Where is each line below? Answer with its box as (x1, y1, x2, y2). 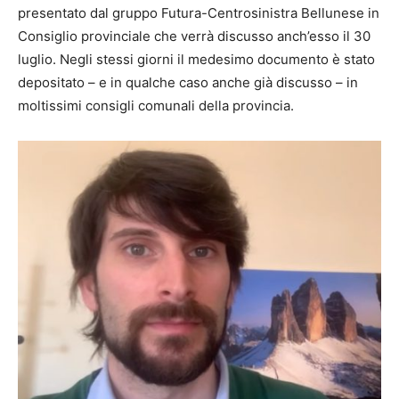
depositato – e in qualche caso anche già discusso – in (18, 73, 358, 91)
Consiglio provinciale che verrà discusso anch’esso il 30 (18, 27, 370, 45)
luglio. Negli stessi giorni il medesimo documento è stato (18, 50, 375, 68)
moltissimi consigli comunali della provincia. (18, 96, 294, 114)
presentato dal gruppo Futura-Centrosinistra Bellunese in (18, 4, 379, 21)
